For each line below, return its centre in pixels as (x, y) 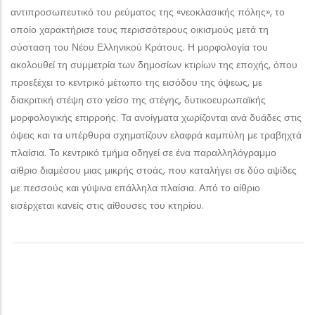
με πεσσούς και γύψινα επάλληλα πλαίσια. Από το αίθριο (135, 187)
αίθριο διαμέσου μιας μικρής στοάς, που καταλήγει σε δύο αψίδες (154, 170)
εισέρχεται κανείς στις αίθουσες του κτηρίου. (107, 205)
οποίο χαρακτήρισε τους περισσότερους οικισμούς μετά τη (140, 29)
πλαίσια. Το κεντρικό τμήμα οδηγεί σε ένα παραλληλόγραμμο (143, 152)
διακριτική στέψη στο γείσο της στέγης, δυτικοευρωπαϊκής (138, 99)
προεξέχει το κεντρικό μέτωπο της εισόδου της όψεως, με (136, 82)
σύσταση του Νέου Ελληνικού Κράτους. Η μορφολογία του (139, 47)
